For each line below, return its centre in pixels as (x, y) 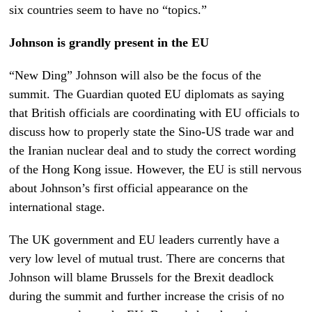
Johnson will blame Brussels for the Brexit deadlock (142, 277)
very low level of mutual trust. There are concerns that (147, 258)
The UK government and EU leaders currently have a (145, 239)
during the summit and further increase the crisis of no (147, 296)
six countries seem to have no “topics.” (108, 9)
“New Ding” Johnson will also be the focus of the (135, 75)
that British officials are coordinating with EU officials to (155, 112)
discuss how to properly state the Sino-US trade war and (152, 131)
